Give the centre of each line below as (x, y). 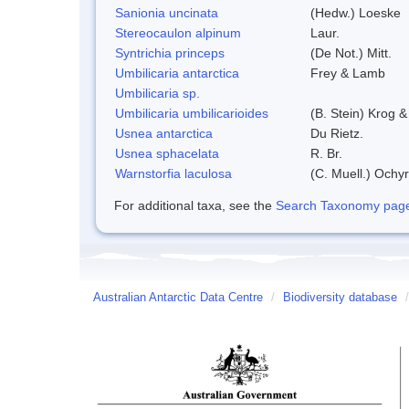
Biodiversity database (340, 297)
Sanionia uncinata (167, 12)
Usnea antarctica (164, 133)
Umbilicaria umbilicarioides (192, 113)
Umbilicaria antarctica (177, 73)
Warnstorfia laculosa (173, 173)
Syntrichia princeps (170, 52)
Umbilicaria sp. (157, 93)
